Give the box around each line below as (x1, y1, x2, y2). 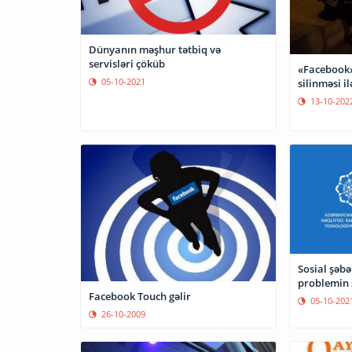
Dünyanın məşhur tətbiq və (89, 42, 221, 57)
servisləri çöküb (89, 57, 165, 71)
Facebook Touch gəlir (89, 288, 191, 303)
